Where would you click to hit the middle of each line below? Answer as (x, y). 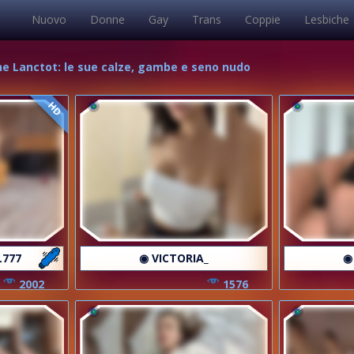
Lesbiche (326, 19)
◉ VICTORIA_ (173, 258)
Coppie (262, 19)
